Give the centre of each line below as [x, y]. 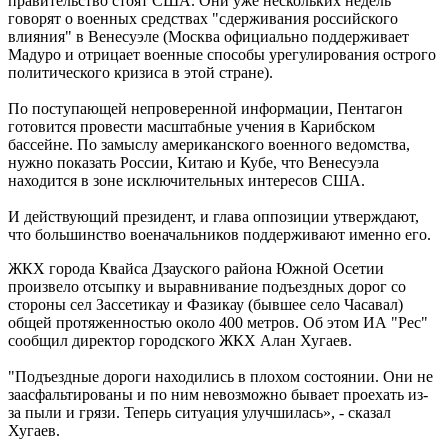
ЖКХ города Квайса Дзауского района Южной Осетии [196, 269]
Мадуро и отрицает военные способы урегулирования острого [222, 55]
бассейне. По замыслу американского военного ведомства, [209, 145]
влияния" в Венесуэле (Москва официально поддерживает [208, 37]
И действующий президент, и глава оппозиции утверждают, [213, 217]
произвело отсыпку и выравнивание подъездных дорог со [207, 287]
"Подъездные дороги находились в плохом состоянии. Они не [220, 377]
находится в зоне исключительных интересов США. [186, 181]
